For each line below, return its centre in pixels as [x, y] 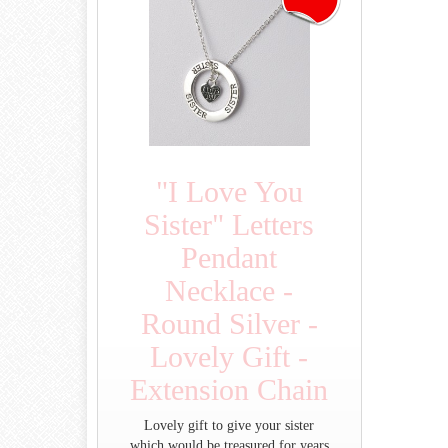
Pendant [229, 257]
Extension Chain [229, 389]
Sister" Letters [229, 224]
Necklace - [229, 290]
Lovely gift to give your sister [229, 425]
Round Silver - [229, 323]
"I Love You [229, 191]
